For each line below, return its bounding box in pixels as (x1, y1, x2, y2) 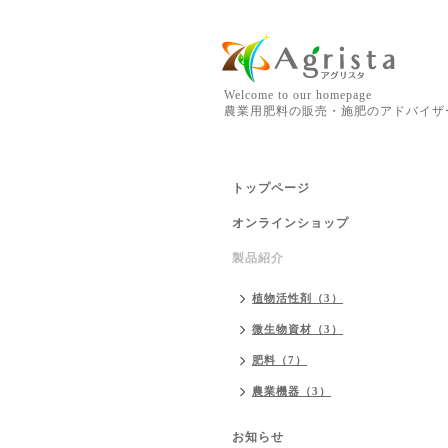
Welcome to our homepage (224, 88, 372, 102)
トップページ (232, 181, 310, 195)
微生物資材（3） (252, 323, 343, 335)
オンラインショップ (232, 216, 349, 230)
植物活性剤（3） (252, 292, 343, 304)
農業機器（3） (252, 385, 331, 397)
